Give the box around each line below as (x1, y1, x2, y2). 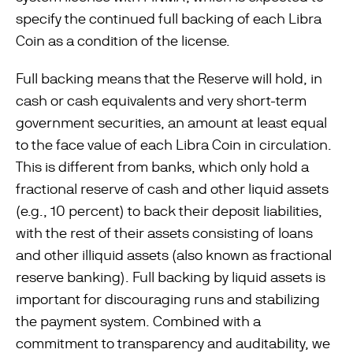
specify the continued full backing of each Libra (16, 10, 321, 27)
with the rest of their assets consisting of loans (16, 225, 313, 241)
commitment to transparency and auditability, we (16, 335, 330, 351)
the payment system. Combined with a (16, 313, 261, 329)
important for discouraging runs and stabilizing (16, 291, 320, 307)
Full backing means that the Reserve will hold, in (16, 70, 322, 87)
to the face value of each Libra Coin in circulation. (16, 136, 332, 153)
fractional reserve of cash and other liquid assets (16, 180, 329, 197)
